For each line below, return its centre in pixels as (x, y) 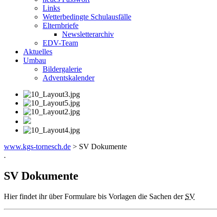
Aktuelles (38, 51)
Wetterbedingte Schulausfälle (87, 16)
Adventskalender (69, 77)
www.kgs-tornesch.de (37, 146)
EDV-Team (60, 43)
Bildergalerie (62, 69)
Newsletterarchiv (88, 34)
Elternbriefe (61, 25)
